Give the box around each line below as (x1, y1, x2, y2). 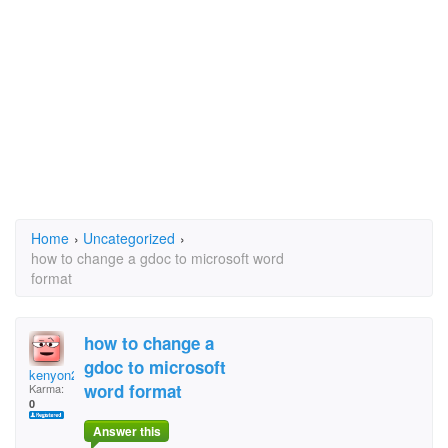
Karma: (29, 380, 64, 396)
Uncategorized (83, 228, 175, 248)
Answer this (92, 422, 161, 441)
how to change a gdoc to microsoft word (31, 248, 284, 268)
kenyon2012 (29, 365, 99, 384)
